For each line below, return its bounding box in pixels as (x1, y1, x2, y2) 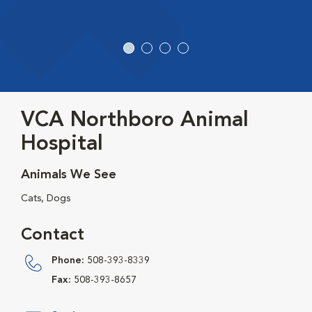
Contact (21, 227, 84, 244)
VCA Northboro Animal (21, 110, 249, 132)
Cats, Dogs (21, 194, 70, 204)
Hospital (21, 134, 103, 155)
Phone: (52, 256, 84, 266)
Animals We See (21, 169, 116, 182)
